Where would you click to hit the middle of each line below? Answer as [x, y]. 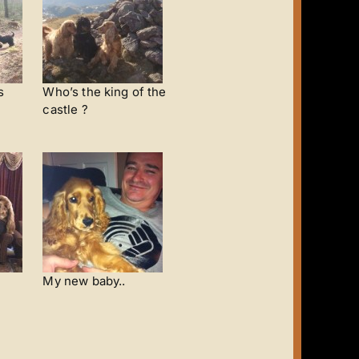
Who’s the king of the [105, 92]
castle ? [65, 109]
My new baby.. [84, 281]
